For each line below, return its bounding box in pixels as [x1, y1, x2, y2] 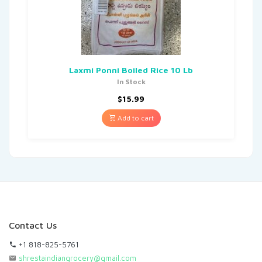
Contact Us [9, 219, 57, 230]
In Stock [116, 77, 146, 86]
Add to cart [115, 113, 154, 122]
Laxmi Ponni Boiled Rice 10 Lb [69, 64, 193, 75]
